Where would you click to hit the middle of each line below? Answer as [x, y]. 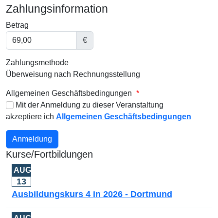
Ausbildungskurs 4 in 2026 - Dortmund [92, 194]
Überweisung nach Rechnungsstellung [73, 74]
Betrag [17, 25]
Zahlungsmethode [37, 62]
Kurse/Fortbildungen [49, 154]
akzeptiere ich [31, 116]
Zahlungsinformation [57, 9]
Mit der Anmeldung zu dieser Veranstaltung [89, 105]
